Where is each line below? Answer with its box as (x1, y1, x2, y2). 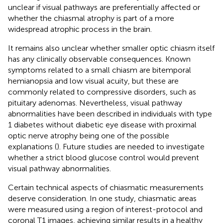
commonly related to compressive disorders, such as (8, 87, 196, 97)
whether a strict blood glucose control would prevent (8, 153, 199, 163)
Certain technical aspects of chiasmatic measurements (8, 183, 204, 193)
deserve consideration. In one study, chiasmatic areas (8, 194, 197, 204)
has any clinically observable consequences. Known (8, 54, 191, 64)
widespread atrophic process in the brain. (8, 24, 152, 34)
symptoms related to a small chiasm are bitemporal (8, 65, 191, 75)
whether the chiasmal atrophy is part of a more (8, 13, 174, 23)
